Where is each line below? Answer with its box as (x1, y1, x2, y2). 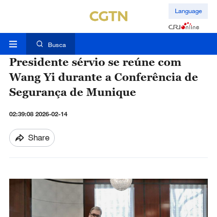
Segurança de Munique (9, 85, 136, 99)
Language (174, 7, 202, 15)
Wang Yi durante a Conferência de (9, 70, 198, 84)
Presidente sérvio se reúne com (9, 55, 181, 69)
